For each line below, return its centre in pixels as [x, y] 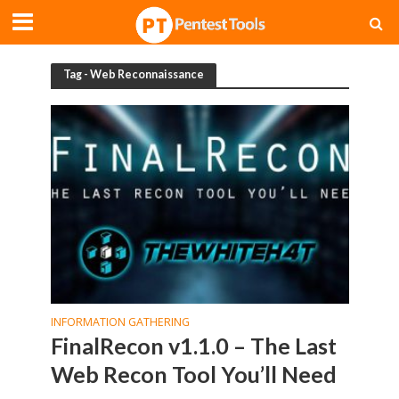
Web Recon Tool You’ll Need [193, 375]
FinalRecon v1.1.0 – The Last [193, 346]
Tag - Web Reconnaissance [133, 74]
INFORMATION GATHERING [120, 322]
